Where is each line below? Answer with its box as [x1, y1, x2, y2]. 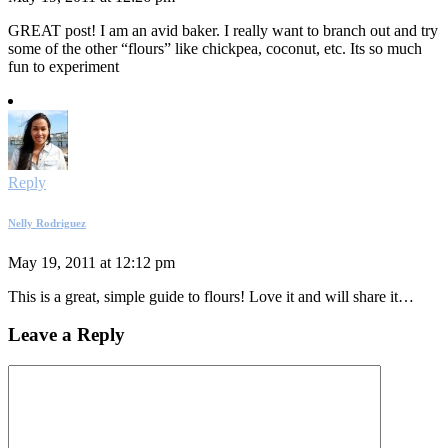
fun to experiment [8, 57, 119, 75]
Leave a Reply [8, 324, 125, 346]
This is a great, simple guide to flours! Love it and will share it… [8, 287, 414, 305]
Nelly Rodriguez [8, 216, 86, 229]
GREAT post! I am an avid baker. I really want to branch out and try [8, 21, 438, 39]
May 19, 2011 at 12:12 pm [8, 253, 175, 271]
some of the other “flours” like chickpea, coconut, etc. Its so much [8, 39, 422, 57]
